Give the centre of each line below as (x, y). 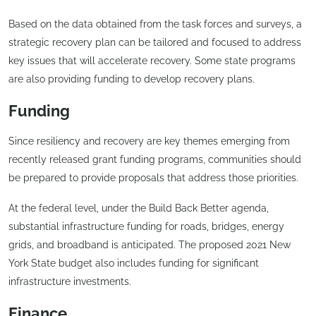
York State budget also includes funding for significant (134, 263)
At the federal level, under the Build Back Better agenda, (139, 208)
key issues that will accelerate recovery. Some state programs (152, 61)
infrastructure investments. (70, 282)
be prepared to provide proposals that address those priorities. (153, 177)
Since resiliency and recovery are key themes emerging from (149, 141)
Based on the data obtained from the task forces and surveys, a (155, 24)
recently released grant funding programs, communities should (155, 159)
